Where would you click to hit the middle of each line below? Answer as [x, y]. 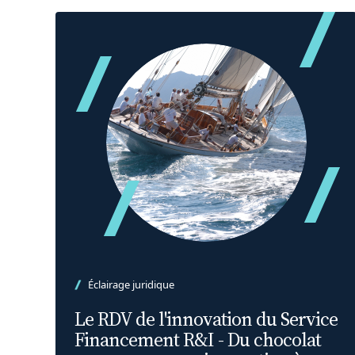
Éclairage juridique [131, 284]
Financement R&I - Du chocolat [198, 340]
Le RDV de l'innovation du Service [206, 319]
